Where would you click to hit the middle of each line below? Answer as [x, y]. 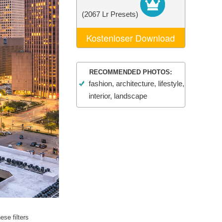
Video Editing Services [71, 11]
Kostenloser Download [131, 38]
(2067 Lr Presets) [111, 14]
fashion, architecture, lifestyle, [136, 83]
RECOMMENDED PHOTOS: [131, 72]
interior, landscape [118, 96]
